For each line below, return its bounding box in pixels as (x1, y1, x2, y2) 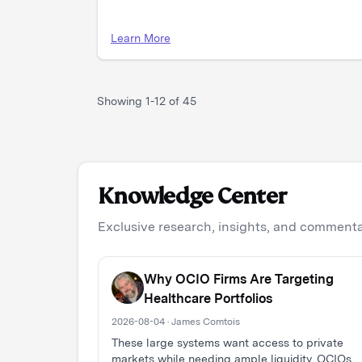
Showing (97, 95, 145, 107)
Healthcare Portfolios (144, 291, 272, 306)
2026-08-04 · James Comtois (112, 316, 240, 327)
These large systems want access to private (112, 336, 343, 349)
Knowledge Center (98, 182, 286, 210)
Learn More (111, 32, 170, 44)
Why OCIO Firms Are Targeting (144, 271, 334, 287)
